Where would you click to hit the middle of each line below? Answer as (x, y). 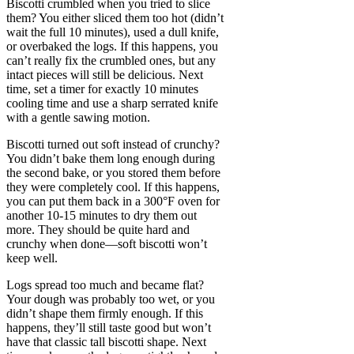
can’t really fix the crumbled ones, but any (111, 61)
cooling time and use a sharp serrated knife (112, 104)
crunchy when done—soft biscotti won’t (107, 244)
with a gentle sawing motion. (78, 118)
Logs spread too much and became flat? (105, 285)
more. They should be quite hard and (98, 230)
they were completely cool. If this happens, (113, 187)
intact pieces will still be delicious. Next (105, 75)
